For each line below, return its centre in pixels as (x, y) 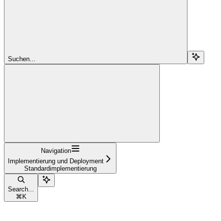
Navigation (56, 150)
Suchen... (22, 59)
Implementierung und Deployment (56, 161)
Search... (21, 189)
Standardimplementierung (60, 168)
